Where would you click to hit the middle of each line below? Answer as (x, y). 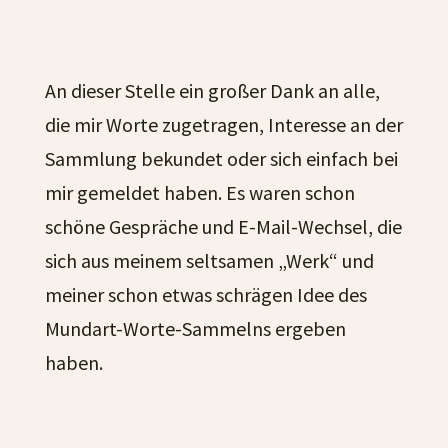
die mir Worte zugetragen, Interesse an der (223, 124)
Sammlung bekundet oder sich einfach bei (221, 158)
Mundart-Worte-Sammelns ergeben (195, 328)
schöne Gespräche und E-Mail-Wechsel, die (223, 226)
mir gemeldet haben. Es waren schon (199, 192)
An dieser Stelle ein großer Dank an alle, (212, 90)
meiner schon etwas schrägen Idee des (205, 294)
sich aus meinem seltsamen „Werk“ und (209, 260)
